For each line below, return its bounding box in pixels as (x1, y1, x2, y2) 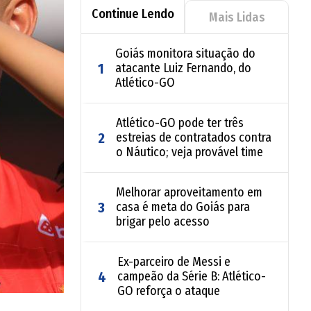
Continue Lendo (91, 6, 174, 22)
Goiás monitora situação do (115, 46, 255, 61)
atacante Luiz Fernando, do (115, 60, 251, 76)
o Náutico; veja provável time (116, 144, 263, 160)
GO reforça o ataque (117, 283, 220, 299)
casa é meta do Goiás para (116, 199, 250, 215)
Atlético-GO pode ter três (116, 115, 244, 131)
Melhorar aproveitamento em (116, 185, 262, 200)
